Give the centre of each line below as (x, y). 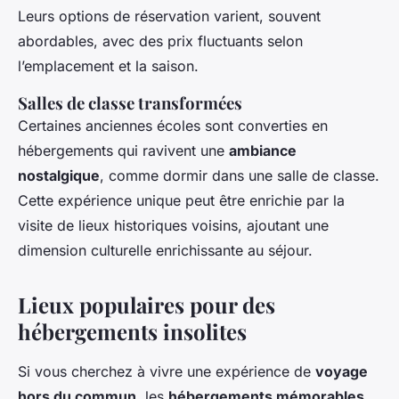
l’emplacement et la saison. (108, 66)
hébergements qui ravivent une (123, 151)
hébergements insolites (132, 332)
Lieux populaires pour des (147, 305)
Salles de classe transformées (130, 103)
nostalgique (59, 176)
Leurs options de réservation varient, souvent (169, 16)
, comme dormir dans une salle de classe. (240, 176)
